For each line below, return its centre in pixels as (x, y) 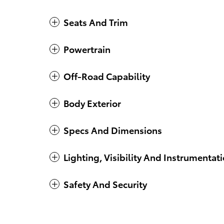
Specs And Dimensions (113, 129)
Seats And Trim (96, 21)
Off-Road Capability (107, 75)
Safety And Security (105, 183)
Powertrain (87, 48)
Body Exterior (92, 102)
